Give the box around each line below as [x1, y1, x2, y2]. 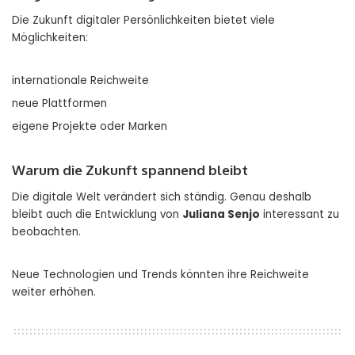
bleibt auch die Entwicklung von [12, 206, 182, 222]
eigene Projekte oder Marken [12, 118, 167, 134]
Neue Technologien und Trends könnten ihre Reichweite [12, 266, 309, 282]
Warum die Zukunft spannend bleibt [12, 161, 248, 178]
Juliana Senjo [182, 206, 260, 222]
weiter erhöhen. [12, 284, 96, 300]
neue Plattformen [12, 95, 107, 111]
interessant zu [260, 206, 339, 222]
